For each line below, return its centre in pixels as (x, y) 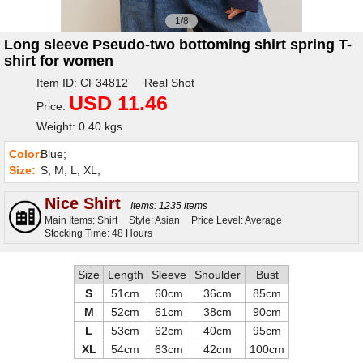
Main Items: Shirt (81, 220)
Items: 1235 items (169, 206)
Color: (26, 154)
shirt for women (59, 61)
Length (125, 275)
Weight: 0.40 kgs (79, 126)
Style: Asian (154, 220)
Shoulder (218, 275)
